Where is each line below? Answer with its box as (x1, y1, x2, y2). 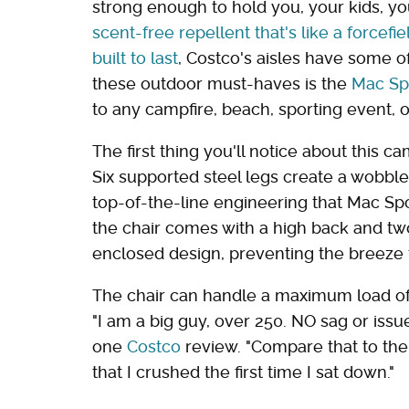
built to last (92, 47, 178, 68)
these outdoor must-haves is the (92, 73, 351, 93)
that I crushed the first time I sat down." (92, 362, 394, 382)
